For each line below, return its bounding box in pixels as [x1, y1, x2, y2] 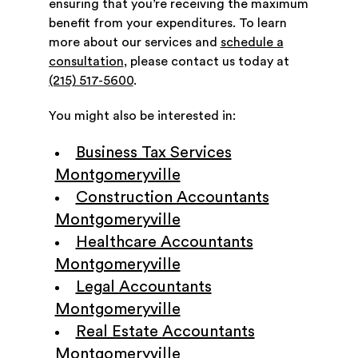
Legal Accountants [75, 279, 212, 296]
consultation [48, 55, 124, 69]
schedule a [220, 36, 284, 50]
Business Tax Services [75, 145, 232, 161]
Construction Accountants [75, 189, 269, 206]
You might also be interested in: [48, 109, 236, 123]
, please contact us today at [123, 55, 289, 69]
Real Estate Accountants [75, 324, 255, 340]
